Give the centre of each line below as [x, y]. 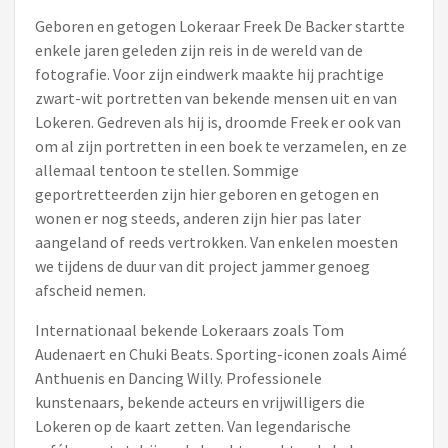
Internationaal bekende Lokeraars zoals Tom [189, 330]
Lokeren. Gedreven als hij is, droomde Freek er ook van [218, 122]
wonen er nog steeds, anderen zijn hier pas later [198, 218]
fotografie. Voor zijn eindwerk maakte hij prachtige [209, 74]
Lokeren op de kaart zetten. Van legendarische [193, 426]
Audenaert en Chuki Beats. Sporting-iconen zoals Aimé [221, 354]
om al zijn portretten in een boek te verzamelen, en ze [221, 146]
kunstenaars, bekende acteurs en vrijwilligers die [200, 402]
